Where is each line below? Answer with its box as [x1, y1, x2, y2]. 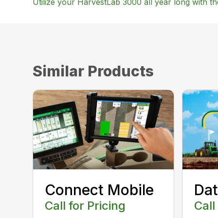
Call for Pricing [45, 198, 126, 213]
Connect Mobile [45, 181, 154, 199]
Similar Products [33, 62, 154, 80]
